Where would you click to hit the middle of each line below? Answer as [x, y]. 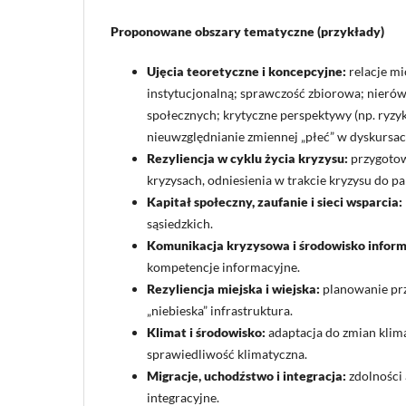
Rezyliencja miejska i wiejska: [233, 288]
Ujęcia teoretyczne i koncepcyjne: [246, 71]
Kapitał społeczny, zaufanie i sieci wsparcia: [275, 201]
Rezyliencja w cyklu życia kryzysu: [247, 158]
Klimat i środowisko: [206, 332]
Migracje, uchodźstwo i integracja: [246, 375]
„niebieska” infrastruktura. [220, 310]
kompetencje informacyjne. [223, 266]
